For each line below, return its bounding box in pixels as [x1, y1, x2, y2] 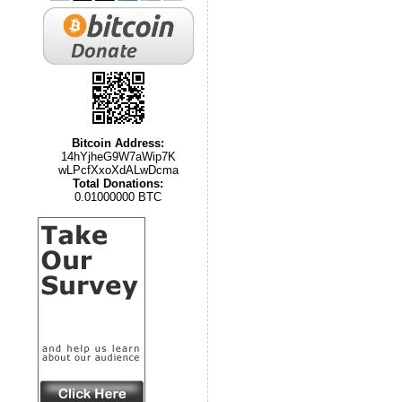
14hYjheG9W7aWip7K [60, 150, 176, 163]
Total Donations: [73, 177, 163, 190]
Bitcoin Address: [72, 136, 164, 150]
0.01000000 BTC [74, 190, 162, 204]
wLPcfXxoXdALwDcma [57, 163, 179, 177]
